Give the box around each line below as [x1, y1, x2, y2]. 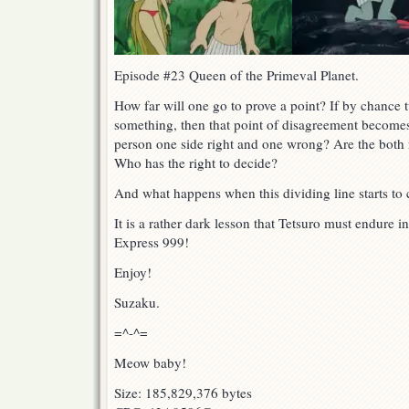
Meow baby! [114, 353, 186, 372]
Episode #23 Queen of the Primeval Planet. [114, 66, 359, 85]
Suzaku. [114, 293, 160, 312]
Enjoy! [114, 263, 152, 282]
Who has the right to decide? [114, 153, 278, 173]
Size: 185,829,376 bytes [114, 383, 252, 403]
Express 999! [114, 233, 189, 252]
